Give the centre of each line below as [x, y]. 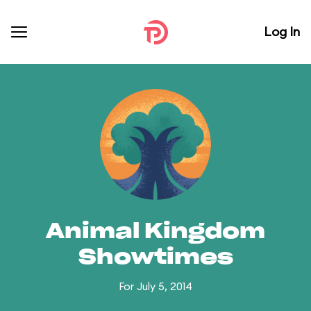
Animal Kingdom [155, 232]
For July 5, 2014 [155, 286]
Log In [282, 32]
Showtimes [155, 258]
